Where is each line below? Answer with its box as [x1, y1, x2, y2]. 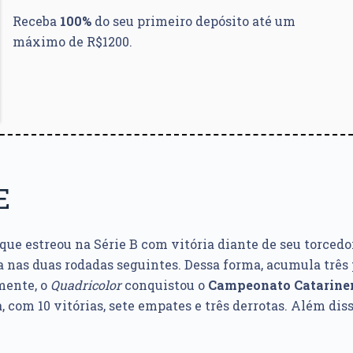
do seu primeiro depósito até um [91, 13, 295, 29]
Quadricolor [50, 277, 121, 293]
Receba [13, 13, 60, 29]
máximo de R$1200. [13, 33, 132, 50]
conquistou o [121, 277, 208, 293]
